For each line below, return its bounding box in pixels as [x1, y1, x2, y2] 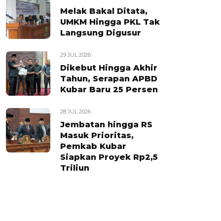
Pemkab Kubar [60, 142, 126, 151]
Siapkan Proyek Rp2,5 [60, 152, 158, 162]
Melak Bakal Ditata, [60, 6, 147, 16]
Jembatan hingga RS [60, 120, 152, 129]
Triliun [60, 163, 89, 173]
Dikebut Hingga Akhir [60, 63, 157, 73]
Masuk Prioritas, [60, 131, 134, 140]
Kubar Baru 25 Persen [60, 85, 158, 94]
